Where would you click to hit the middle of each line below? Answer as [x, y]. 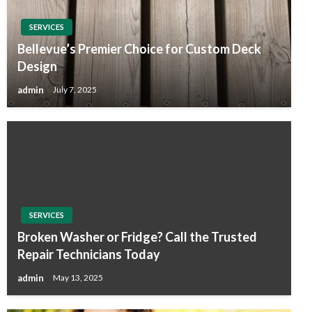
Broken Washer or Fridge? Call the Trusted [137, 236]
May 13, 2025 [78, 278]
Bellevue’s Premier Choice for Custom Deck [139, 48]
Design [37, 66]
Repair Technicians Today [89, 254]
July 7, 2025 [75, 90]
